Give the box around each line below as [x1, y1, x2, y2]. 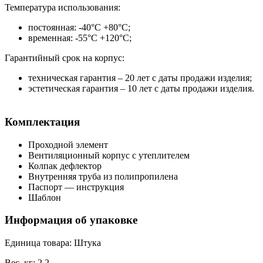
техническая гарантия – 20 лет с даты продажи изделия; [28, 73, 252, 83]
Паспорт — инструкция [28, 181, 124, 192]
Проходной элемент [28, 139, 108, 150]
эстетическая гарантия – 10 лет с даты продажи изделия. [28, 83, 254, 94]
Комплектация [5, 115, 80, 128]
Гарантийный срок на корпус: [5, 53, 124, 63]
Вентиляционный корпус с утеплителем [28, 150, 190, 160]
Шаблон [28, 192, 61, 203]
